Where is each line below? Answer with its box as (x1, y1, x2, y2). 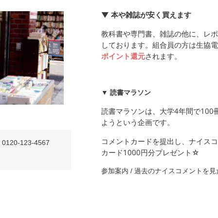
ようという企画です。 (101, 117, 174, 127)
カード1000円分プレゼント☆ (101, 147, 200, 157)
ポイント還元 (101, 51, 145, 61)
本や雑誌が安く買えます (109, 10, 191, 19)
